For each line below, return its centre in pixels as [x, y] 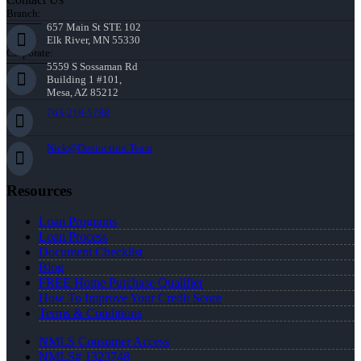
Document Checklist [91, 252]
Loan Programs [78, 222]
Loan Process [73, 237]
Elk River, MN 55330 [93, 39]
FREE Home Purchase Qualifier [121, 283]
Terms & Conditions [90, 313]
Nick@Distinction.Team [100, 147]
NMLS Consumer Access [104, 342]
